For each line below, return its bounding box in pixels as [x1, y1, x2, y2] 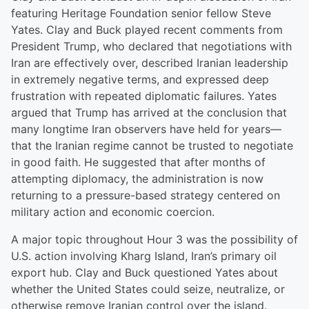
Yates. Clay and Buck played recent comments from [11, 23, 283, 37]
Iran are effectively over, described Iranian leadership [11, 56, 288, 70]
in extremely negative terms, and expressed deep [11, 72, 269, 86]
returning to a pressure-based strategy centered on [11, 188, 280, 202]
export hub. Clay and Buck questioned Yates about [11, 266, 278, 279]
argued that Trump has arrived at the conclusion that [11, 106, 287, 119]
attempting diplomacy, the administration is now [11, 172, 263, 186]
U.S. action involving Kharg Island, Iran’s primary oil [11, 249, 277, 263]
